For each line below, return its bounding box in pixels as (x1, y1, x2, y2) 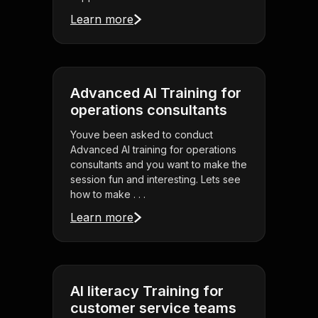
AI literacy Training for (70, 283, 224, 300)
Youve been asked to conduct (70, 128, 213, 141)
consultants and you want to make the (70, 158, 247, 171)
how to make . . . (70, 188, 146, 201)
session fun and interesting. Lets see (70, 173, 241, 186)
